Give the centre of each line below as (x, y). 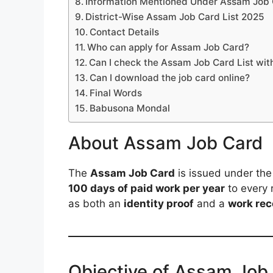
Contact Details (125, 32)
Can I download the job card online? (170, 77)
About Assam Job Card (165, 143)
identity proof (159, 203)
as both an (96, 203)
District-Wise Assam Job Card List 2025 (175, 16)
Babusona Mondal (130, 108)
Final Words (116, 93)
